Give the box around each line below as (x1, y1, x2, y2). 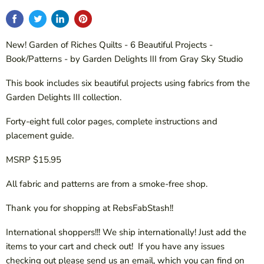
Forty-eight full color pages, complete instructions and (6, 115, 217, 128)
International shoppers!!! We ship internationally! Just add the (6, 226, 246, 239)
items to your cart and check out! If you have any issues (6, 240, 225, 253)
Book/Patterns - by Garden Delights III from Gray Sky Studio (6, 53, 243, 65)
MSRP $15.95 (6, 154, 61, 166)
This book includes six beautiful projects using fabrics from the (6, 77, 250, 90)
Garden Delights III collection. (6, 91, 121, 104)
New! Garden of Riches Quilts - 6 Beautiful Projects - (6, 39, 213, 51)
